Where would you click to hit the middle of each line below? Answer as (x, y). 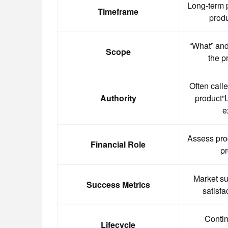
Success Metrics (118, 184)
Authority (118, 98)
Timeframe (118, 11)
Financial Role (118, 144)
